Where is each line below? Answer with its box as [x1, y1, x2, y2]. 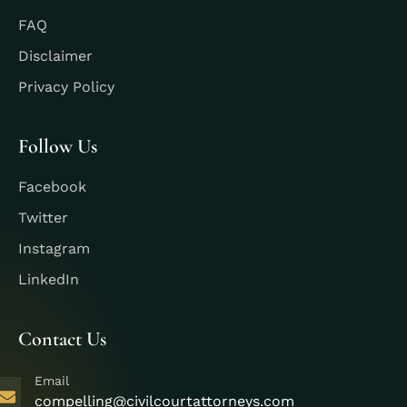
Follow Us [18, 134, 97, 158]
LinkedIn [18, 270, 79, 288]
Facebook [18, 177, 86, 195]
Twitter [18, 208, 68, 226]
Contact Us [18, 326, 106, 351]
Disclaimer [18, 46, 93, 65]
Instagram [18, 239, 90, 257]
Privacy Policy [18, 77, 114, 95]
